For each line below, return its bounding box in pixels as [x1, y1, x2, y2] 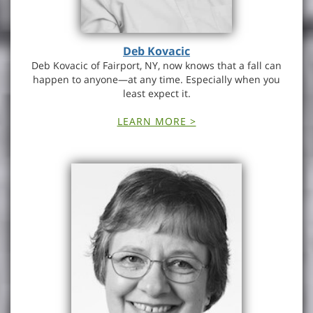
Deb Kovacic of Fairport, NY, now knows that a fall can [31, 59, 282, 72]
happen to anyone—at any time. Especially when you [33, 73, 280, 86]
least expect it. [122, 87, 191, 100]
